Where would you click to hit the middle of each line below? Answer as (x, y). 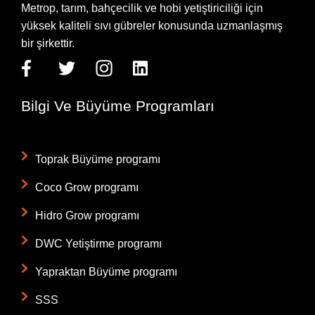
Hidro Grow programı (87, 216)
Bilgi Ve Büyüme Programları (118, 106)
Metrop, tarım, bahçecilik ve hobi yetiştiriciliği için (142, 8)
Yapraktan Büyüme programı (106, 272)
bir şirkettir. (48, 43)
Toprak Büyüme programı (98, 160)
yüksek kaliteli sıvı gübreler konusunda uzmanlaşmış (152, 25)
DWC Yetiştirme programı (98, 244)
